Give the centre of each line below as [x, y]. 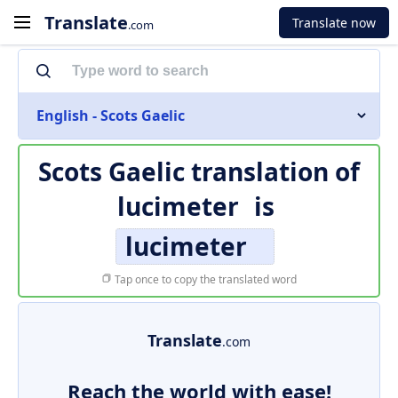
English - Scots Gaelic [111, 115]
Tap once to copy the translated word [204, 279]
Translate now [334, 22]
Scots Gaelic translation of [199, 171]
